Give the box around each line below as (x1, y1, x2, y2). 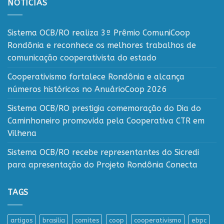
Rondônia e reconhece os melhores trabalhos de (7, 40, 196, 50)
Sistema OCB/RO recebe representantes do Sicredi (7, 147, 199, 157)
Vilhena (7, 128, 36, 138)
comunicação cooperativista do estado (7, 53, 156, 63)
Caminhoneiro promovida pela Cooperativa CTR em (7, 116, 204, 126)
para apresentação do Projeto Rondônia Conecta (7, 160, 197, 170)
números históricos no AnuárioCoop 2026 (7, 84, 167, 94)
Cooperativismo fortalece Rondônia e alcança (7, 72, 184, 82)
